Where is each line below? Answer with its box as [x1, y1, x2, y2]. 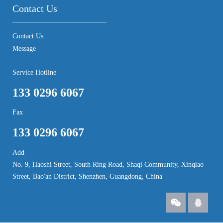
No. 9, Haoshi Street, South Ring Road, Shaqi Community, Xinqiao [12, 160, 204, 168]
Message [12, 44, 36, 52]
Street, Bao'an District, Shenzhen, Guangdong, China [12, 172, 162, 180]
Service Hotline [12, 68, 56, 76]
